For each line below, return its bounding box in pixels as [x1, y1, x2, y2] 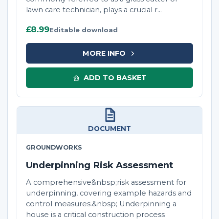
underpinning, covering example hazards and [26, 189, 192, 198]
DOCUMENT [88, 125, 131, 133]
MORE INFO [82, 48, 126, 58]
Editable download [49, 26, 118, 34]
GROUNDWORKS [26, 144, 82, 152]
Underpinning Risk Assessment [26, 159, 173, 171]
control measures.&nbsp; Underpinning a [26, 199, 176, 209]
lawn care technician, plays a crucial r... [26, 5, 162, 15]
